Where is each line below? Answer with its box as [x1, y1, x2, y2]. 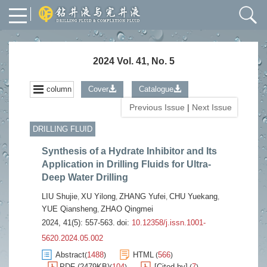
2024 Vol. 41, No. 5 [92, 56, 175, 66]
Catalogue [139, 85, 173, 94]
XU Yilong [81, 192, 116, 201]
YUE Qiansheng [42, 204, 97, 213]
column [46, 85, 72, 94]
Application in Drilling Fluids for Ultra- [42, 159, 211, 169]
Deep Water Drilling [42, 172, 128, 182]
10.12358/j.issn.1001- [132, 218, 206, 227]
